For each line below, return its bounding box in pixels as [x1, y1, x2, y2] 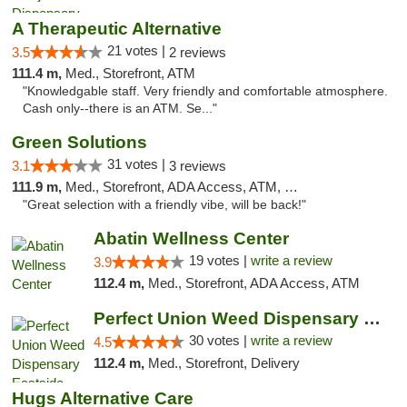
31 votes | [107, 156, 169, 172]
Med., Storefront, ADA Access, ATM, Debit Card [65, 179, 284, 194]
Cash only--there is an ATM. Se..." [23, 102, 217, 115]
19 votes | [188, 253, 251, 268]
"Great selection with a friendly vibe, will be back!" [23, 198, 306, 212]
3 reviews [169, 158, 226, 174]
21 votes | [107, 43, 169, 58]
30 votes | [188, 333, 251, 348]
